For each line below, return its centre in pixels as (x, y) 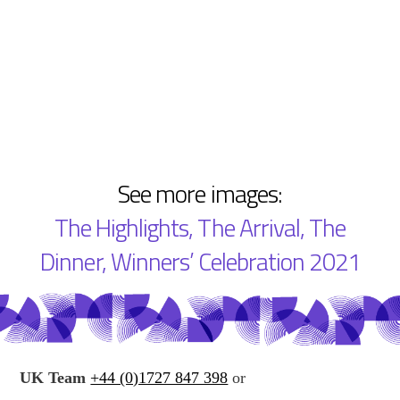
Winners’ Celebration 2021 (235, 262)
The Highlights (121, 228)
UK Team (53, 378)
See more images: (200, 194)
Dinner (71, 262)
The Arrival (249, 228)
